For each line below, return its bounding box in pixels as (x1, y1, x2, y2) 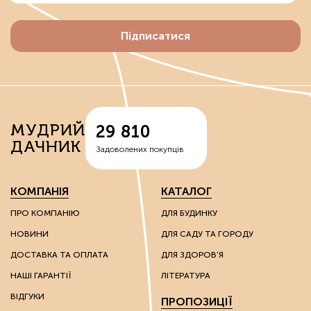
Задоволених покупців (95, 144, 184, 154)
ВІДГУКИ (10, 292, 44, 301)
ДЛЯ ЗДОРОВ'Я (161, 250, 224, 260)
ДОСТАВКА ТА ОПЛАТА (10, 250, 108, 260)
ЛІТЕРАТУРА (161, 271, 210, 280)
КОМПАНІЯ (10, 185, 69, 198)
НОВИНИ (10, 229, 49, 239)
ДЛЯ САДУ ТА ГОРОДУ (161, 229, 253, 239)
